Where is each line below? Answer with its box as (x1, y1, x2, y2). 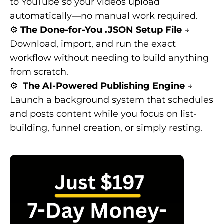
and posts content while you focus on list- (10, 108, 197, 119)
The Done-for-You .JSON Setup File (20, 24, 182, 35)
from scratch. (10, 66, 68, 77)
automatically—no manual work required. (10, 10, 198, 21)
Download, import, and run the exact (10, 38, 176, 49)
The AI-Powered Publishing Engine (23, 80, 185, 91)
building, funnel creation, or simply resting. (10, 122, 202, 133)
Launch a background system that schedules (10, 94, 213, 105)
